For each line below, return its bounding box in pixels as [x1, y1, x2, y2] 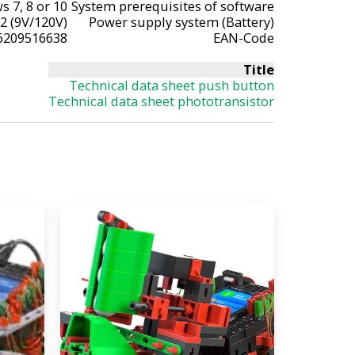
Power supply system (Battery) [89, 12, 274, 31]
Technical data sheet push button [69, 75, 274, 94]
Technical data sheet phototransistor [48, 91, 274, 110]
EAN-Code [213, 28, 274, 47]
